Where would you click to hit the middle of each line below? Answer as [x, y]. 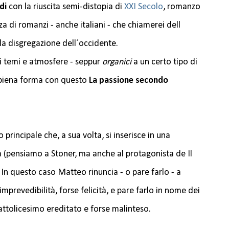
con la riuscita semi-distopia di [65, 7]
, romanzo [182, 7]
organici [117, 62]
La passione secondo [129, 81]
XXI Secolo [144, 7]
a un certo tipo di [164, 62]
